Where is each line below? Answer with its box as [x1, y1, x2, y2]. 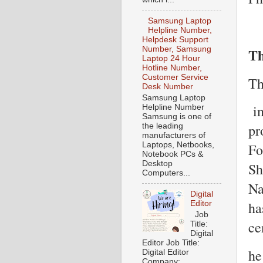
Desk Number [142, 82, 193, 92]
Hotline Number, [142, 63, 202, 73]
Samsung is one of [142, 112, 211, 121]
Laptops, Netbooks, [142, 140, 214, 149]
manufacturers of [142, 130, 205, 140]
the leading [142, 121, 183, 130]
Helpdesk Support [142, 35, 208, 45]
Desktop [142, 159, 173, 168]
